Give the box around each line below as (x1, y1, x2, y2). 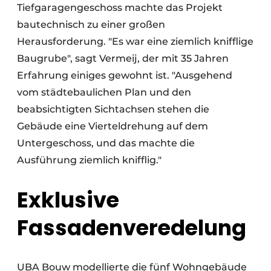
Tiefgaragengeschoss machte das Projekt (17, 1, 223, 13)
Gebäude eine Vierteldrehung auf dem (17, 120, 208, 132)
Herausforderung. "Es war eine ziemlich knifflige (17, 35, 253, 47)
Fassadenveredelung (17, 212, 246, 243)
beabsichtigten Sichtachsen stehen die (17, 103, 209, 115)
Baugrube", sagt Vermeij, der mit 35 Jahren (17, 52, 229, 64)
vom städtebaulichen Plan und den (17, 86, 191, 98)
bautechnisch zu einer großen (17, 18, 165, 30)
